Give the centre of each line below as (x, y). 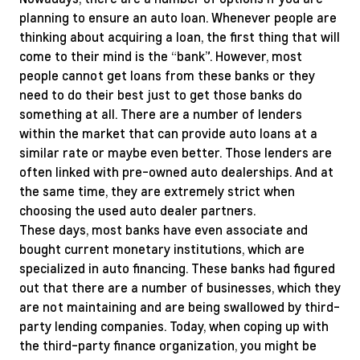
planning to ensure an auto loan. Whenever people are (178, 17)
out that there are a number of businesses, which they (180, 287)
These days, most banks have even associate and (164, 229)
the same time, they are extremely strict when (157, 191)
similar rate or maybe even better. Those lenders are (176, 152)
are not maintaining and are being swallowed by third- (180, 307)
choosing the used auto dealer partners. (137, 210)
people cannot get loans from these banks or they (167, 75)
